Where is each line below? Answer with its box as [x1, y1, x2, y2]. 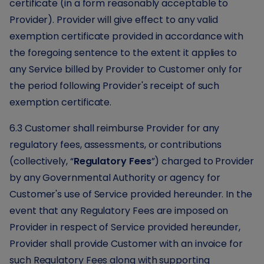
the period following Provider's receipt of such [9, 79, 220, 93]
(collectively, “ [9, 154, 74, 168]
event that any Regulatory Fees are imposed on [9, 204, 229, 217]
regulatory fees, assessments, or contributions [9, 138, 222, 151]
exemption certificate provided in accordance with [9, 29, 244, 43]
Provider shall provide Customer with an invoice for [9, 237, 243, 250]
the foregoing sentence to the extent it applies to [9, 46, 237, 60]
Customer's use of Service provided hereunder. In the [9, 187, 252, 201]
